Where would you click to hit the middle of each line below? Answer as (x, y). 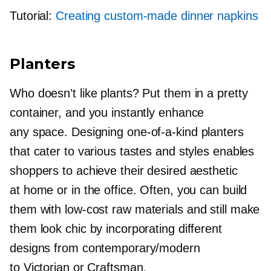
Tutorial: (33, 16)
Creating (80, 16)
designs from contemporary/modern (105, 248)
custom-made (141, 16)
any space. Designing (68, 132)
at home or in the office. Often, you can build (129, 190)
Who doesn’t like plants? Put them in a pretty (129, 93)
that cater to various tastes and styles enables (132, 152)
